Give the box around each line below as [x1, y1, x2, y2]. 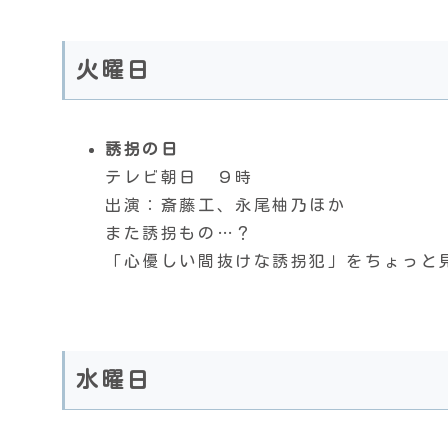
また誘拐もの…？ [105, 225, 254, 242]
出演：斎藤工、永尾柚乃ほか [105, 197, 347, 214]
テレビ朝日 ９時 [105, 169, 254, 186]
